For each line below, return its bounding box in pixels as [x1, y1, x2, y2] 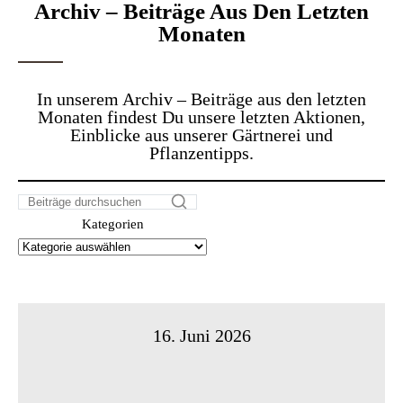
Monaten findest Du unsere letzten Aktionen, [38, 106, 365, 127]
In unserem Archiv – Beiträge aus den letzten [37, 88, 366, 109]
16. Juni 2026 [152, 325, 251, 345]
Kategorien [81, 216, 144, 231]
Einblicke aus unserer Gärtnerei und [70, 124, 333, 145]
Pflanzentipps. [149, 142, 254, 163]
